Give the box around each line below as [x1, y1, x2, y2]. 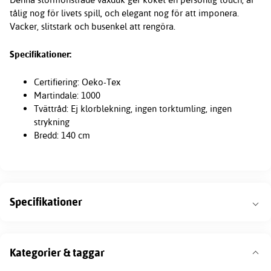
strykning [34, 116, 70, 128]
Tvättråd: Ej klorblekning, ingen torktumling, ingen [34, 103, 232, 115]
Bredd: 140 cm [34, 129, 90, 142]
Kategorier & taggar [10, 245, 105, 260]
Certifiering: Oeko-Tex [34, 76, 120, 88]
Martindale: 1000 [34, 90, 100, 102]
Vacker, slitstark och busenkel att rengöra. [10, 21, 175, 33]
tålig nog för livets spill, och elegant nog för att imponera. [10, 7, 239, 19]
